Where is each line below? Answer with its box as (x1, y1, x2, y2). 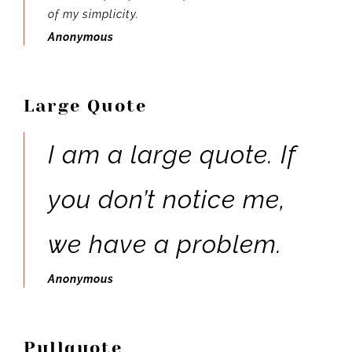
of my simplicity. (48, 8, 139, 21)
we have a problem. (48, 229, 282, 259)
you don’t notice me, (48, 185, 286, 214)
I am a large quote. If (48, 140, 295, 170)
